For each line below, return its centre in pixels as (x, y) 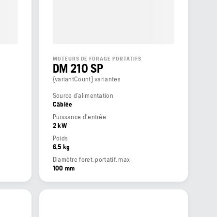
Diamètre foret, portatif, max (91, 160)
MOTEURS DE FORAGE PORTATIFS (97, 59)
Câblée (62, 104)
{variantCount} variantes (86, 79)
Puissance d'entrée (79, 117)
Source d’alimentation (83, 96)
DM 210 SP (78, 69)
